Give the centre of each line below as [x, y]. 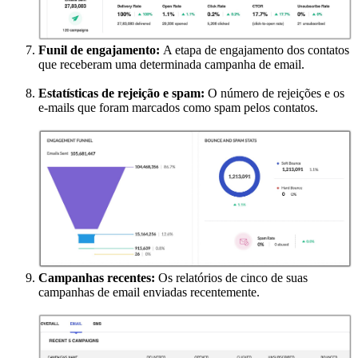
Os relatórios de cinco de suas [233, 277]
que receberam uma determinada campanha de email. [171, 64]
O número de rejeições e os [276, 93]
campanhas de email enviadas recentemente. [151, 292]
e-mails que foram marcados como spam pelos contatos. [178, 107]
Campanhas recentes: [98, 277]
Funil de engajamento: [101, 50]
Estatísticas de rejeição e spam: [123, 93]
